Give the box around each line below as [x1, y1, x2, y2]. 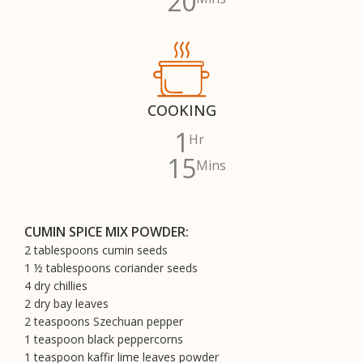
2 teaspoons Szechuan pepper [24, 314, 183, 330]
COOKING [147, 100, 216, 121]
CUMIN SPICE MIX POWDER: [24, 223, 189, 241]
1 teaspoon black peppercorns [24, 331, 183, 348]
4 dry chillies [24, 278, 88, 294]
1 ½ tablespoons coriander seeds [24, 260, 198, 276]
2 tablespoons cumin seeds [24, 242, 168, 258]
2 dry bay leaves [24, 296, 109, 312]
